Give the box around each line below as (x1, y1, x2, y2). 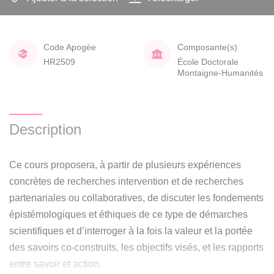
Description (9, 120, 81, 138)
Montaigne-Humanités (177, 68, 263, 78)
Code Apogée (43, 42, 96, 52)
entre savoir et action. (9, 258, 102, 269)
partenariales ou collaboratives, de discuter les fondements (9, 192, 264, 203)
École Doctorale (177, 57, 239, 67)
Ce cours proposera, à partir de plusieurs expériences (9, 159, 241, 170)
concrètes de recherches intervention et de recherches (9, 176, 243, 187)
